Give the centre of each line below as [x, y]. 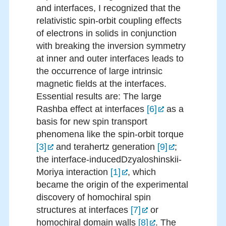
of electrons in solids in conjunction [106, 34]
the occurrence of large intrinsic [99, 71]
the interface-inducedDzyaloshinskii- [109, 160]
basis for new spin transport [92, 122]
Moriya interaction [72, 172]
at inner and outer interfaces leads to [110, 59]
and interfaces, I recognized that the [108, 8]
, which [142, 172]
